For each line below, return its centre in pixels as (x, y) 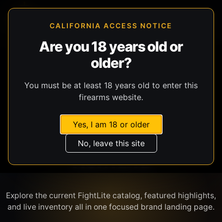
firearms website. (111, 97)
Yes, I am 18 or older (111, 124)
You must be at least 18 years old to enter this (111, 85)
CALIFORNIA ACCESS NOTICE (111, 26)
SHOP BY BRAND (111, 73)
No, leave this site (111, 143)
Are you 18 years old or (111, 47)
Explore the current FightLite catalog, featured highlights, (111, 195)
